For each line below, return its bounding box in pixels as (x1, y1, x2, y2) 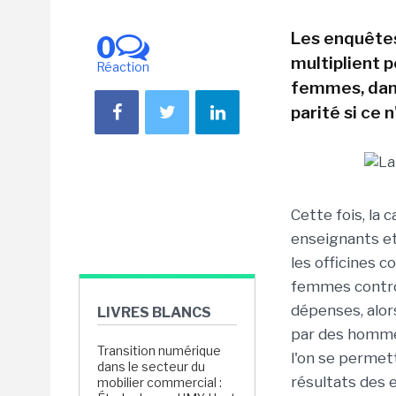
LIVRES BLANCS (97, 304, 211, 321)
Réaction (96, 59, 149, 74)
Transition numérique (97, 343, 221, 358)
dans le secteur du (97, 359, 205, 374)
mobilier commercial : (97, 375, 222, 390)
